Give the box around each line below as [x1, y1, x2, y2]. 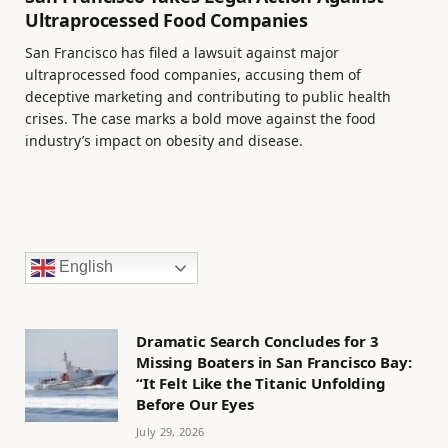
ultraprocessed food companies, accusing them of [25, 65, 361, 85]
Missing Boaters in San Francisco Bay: [136, 352, 412, 373]
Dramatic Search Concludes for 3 [136, 331, 379, 352]
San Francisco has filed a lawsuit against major [25, 43, 339, 63]
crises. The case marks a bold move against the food [25, 109, 376, 129]
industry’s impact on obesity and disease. [25, 131, 303, 151]
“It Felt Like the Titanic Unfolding [136, 373, 386, 394]
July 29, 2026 [136, 424, 205, 440]
